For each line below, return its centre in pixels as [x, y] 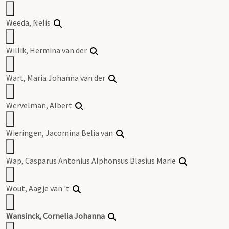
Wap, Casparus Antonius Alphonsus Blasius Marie [93, 160]
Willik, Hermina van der [48, 50]
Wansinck [23, 215]
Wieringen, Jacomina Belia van [61, 133]
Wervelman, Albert [41, 105]
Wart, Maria [27, 77]
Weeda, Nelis [30, 22]
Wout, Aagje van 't [39, 188]
